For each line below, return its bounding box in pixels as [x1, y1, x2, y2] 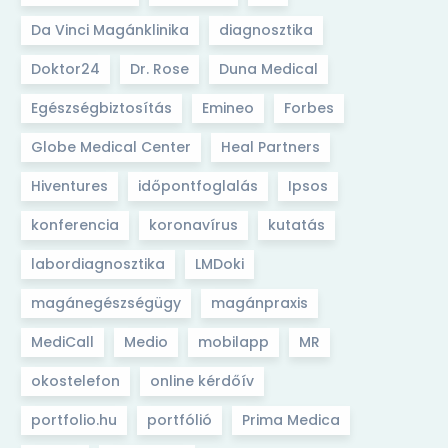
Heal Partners [221, 137, 320, 157]
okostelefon [31, 371, 120, 391]
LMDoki [195, 254, 244, 274]
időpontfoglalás [138, 176, 258, 196]
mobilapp [198, 332, 269, 352]
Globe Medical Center [31, 137, 191, 157]
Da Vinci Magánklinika [31, 20, 189, 40]
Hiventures [31, 176, 108, 196]
